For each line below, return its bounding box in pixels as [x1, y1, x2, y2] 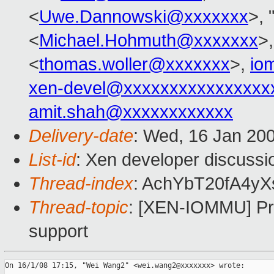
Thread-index [29, 174, 133, 194]
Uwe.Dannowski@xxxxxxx [39, 7, 248, 27]
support [29, 221, 88, 242]
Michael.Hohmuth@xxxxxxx [39, 31, 258, 51]
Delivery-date [29, 126, 133, 146]
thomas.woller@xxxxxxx [39, 54, 230, 75]
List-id [29, 150, 76, 170]
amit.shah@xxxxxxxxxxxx [29, 102, 233, 122]
